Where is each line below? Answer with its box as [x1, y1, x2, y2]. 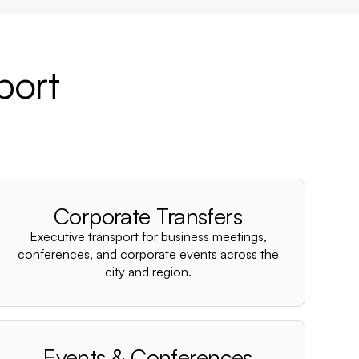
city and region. [104, 264, 192, 280]
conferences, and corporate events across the [17, 246, 279, 262]
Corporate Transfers [53, 202, 243, 230]
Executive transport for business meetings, [29, 228, 267, 244]
